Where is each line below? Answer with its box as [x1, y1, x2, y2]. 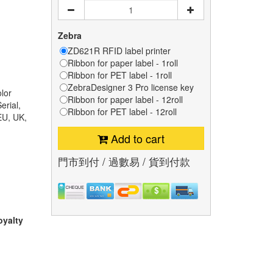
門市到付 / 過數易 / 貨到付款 [57, 154, 190, 169]
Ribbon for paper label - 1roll [67, 57, 178, 69]
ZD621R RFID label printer [67, 44, 171, 57]
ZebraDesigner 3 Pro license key [67, 81, 194, 93]
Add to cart [110, 130, 165, 146]
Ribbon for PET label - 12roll [67, 105, 177, 118]
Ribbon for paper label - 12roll [67, 93, 183, 105]
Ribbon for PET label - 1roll [67, 69, 172, 81]
